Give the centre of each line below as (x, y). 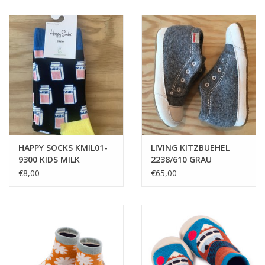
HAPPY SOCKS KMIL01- (63, 148)
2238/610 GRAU (181, 160)
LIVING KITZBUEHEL (190, 148)
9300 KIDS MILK (49, 160)
